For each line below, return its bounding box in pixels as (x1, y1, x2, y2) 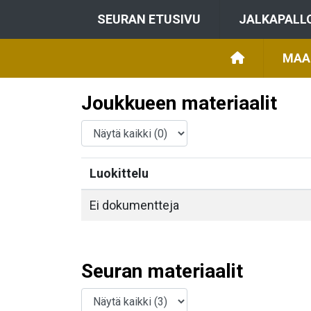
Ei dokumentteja (90, 198, 179, 212)
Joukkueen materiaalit (81, 92, 277, 115)
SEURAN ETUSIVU (97, 12, 201, 26)
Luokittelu (90, 166, 149, 180)
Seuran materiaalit (81, 260, 243, 283)
